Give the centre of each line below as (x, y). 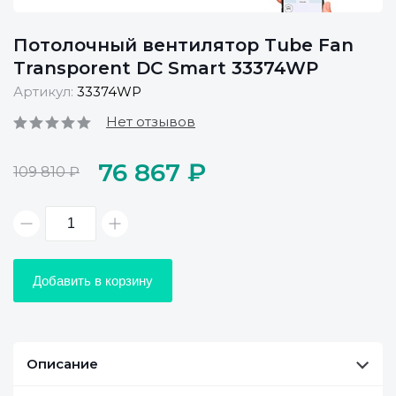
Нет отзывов (151, 122)
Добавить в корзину (93, 281)
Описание (62, 364)
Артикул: (45, 91)
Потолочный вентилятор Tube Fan (183, 45)
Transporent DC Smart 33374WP (166, 68)
